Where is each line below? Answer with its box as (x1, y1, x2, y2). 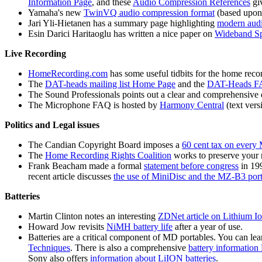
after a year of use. (173, 222, 243, 232)
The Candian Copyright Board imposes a (28, 140, 182, 150)
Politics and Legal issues (5, 120, 99, 130)
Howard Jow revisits (28, 222, 106, 232)
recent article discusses (28, 171, 113, 182)
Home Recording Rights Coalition (45, 150, 171, 161)
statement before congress (144, 161, 239, 171)
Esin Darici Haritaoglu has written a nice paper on (28, 29, 215, 39)
